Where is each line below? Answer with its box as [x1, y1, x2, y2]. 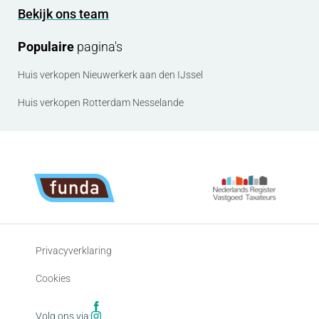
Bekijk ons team [18, 6, 109, 22]
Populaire [18, 39, 74, 55]
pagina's [74, 39, 122, 55]
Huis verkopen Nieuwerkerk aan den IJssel [18, 69, 203, 81]
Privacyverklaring [36, 245, 112, 257]
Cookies [36, 273, 70, 285]
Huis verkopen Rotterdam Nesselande [18, 97, 184, 109]
